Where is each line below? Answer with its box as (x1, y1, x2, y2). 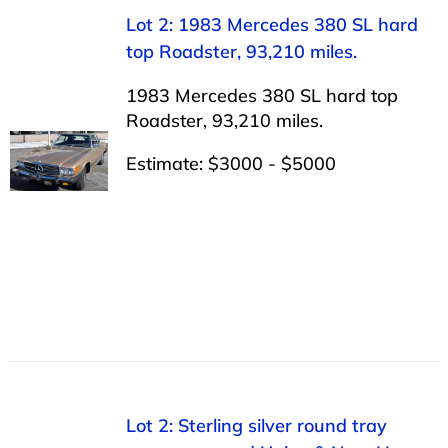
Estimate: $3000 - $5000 (125, 151, 336, 175)
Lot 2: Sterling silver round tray (125, 413, 387, 437)
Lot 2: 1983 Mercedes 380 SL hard (125, 12, 418, 36)
